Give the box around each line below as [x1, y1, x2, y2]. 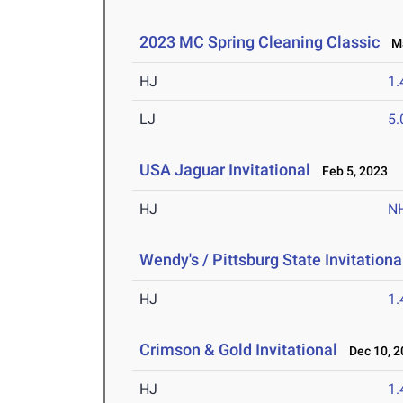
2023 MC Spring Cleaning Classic [139, 32, 381, 52]
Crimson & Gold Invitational [139, 340, 338, 360]
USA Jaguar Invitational [139, 160, 315, 180]
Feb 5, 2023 [314, 164, 389, 179]
